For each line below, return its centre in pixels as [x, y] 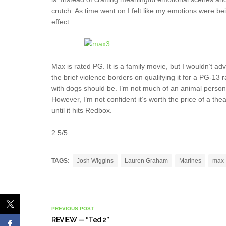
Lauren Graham [146, 161]
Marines [190, 161]
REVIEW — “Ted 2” [80, 220]
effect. [61, 22]
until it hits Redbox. [82, 110]
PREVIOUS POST [73, 209]
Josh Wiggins [95, 161]
